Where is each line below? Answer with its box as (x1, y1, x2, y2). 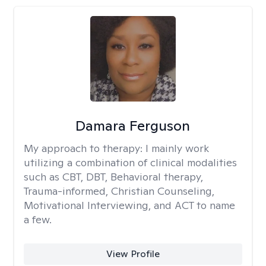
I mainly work (145, 141, 209, 155)
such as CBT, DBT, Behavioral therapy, (24, 170, 203, 183)
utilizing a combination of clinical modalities (24, 156, 237, 169)
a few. (24, 213, 52, 226)
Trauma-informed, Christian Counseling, (24, 184, 214, 198)
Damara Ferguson (75, 116, 191, 135)
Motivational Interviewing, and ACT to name (24, 198, 235, 212)
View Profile (106, 248, 160, 260)
